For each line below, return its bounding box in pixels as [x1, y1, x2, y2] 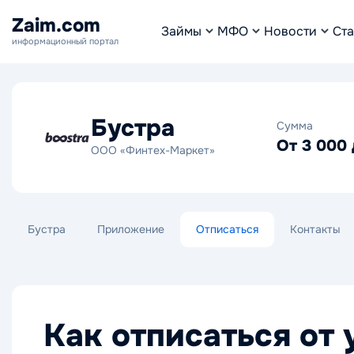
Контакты [290, 222, 341, 236]
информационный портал [12, 36, 119, 47]
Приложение [97, 222, 164, 236]
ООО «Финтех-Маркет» [91, 143, 215, 157]
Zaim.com [12, 13, 100, 37]
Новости [264, 23, 317, 40]
